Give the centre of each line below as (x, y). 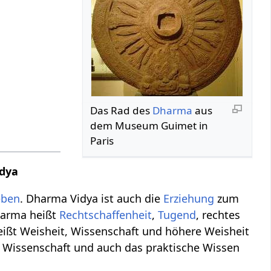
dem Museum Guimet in (149, 125)
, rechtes (218, 215)
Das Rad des (122, 110)
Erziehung (189, 199)
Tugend (177, 215)
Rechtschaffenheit (106, 215)
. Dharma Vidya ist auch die (92, 199)
